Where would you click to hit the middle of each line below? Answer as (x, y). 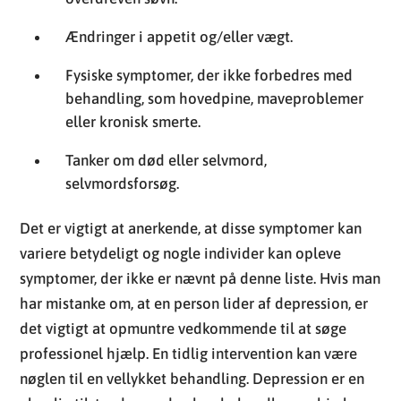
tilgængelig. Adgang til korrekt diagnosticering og (185, 312)
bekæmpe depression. (94, 362)
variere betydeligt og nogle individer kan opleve (181, 137)
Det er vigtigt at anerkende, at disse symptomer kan (191, 111)
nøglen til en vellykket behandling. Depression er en (192, 262)
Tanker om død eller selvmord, (166, 43)
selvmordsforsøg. (123, 67)
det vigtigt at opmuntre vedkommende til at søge (183, 212)
